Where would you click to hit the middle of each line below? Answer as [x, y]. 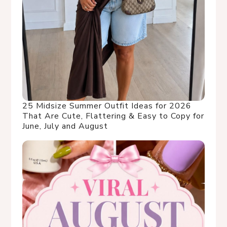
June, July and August [65, 126]
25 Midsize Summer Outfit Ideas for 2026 [107, 106]
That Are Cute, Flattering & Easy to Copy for [113, 116]
